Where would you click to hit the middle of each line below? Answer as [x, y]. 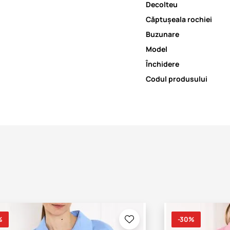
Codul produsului [177, 79]
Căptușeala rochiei [179, 19]
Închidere [162, 64]
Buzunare [162, 34]
